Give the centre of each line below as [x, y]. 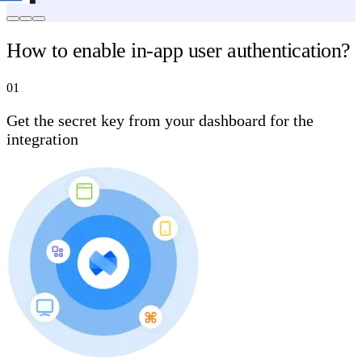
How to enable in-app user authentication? [179, 51]
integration [42, 139]
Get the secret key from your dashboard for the [160, 120]
